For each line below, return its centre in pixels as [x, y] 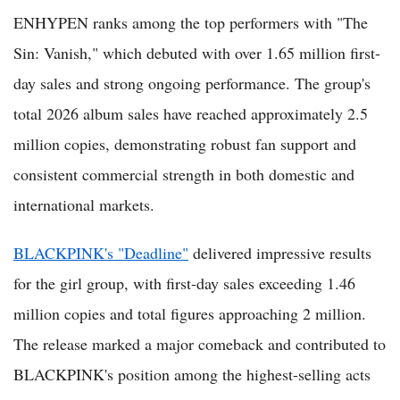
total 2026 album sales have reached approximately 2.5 [191, 113]
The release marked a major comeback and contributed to [200, 343]
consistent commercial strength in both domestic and [184, 174]
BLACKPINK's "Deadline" [101, 252]
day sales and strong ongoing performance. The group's [192, 83]
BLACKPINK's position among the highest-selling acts [192, 374]
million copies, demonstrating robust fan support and [185, 143]
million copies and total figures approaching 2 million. [190, 313]
